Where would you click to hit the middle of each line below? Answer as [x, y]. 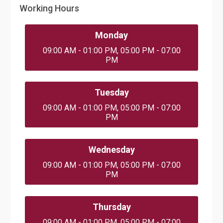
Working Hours [50, 8]
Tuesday [111, 93]
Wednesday [111, 150]
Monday [111, 35]
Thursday [111, 207]
